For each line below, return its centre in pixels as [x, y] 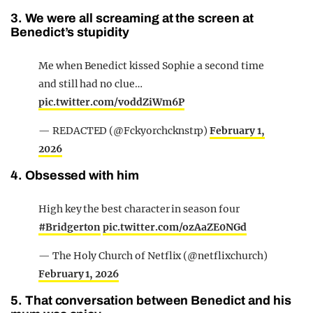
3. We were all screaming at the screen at [132, 19]
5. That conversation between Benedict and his [151, 301]
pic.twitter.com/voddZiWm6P [111, 102]
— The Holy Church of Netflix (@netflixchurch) [153, 256]
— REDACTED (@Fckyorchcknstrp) [124, 131]
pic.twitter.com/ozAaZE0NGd [175, 227]
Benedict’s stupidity [70, 32]
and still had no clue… [90, 84]
